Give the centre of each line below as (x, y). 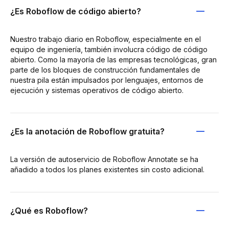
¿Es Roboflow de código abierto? (76, 11)
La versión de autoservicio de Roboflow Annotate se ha (104, 159)
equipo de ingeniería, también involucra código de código (109, 49)
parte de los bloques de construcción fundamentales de (105, 70)
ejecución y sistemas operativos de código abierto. (97, 90)
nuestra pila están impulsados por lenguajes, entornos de (107, 80)
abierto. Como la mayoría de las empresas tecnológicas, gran (113, 59)
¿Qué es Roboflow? (49, 210)
